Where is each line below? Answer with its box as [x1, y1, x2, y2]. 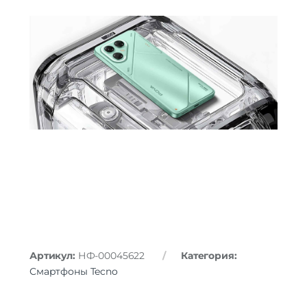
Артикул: [29, 249, 78, 262]
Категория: [180, 249, 237, 262]
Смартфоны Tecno [29, 265, 118, 278]
